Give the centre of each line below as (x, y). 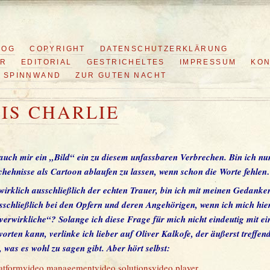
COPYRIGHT (58, 49)
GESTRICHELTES (126, 62)
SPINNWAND (32, 75)
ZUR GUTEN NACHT (121, 75)
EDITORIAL (47, 62)
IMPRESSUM (208, 62)
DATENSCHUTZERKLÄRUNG (164, 49)
